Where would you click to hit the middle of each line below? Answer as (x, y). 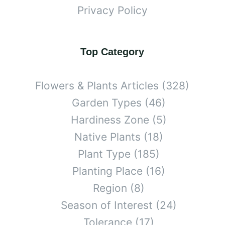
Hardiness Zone (110, 120)
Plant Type (104, 154)
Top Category (113, 51)
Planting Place (107, 171)
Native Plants (107, 137)
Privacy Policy (112, 10)
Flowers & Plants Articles (97, 85)
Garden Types (106, 102)
